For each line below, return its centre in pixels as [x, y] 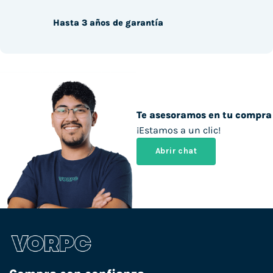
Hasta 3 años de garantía [108, 23]
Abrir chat [176, 151]
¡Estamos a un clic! [179, 130]
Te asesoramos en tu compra [204, 115]
